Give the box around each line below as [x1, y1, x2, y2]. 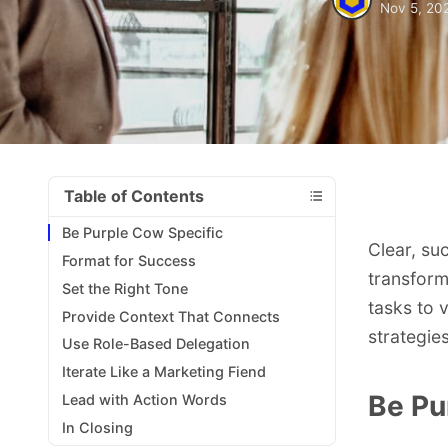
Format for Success [62, 251, 197, 269]
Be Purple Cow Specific [62, 224, 224, 242]
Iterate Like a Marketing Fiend [62, 363, 267, 381]
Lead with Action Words [62, 390, 228, 408]
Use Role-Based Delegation [62, 335, 251, 353]
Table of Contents [64, 185, 204, 206]
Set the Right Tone [62, 279, 189, 297]
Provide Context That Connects [62, 307, 281, 325]
